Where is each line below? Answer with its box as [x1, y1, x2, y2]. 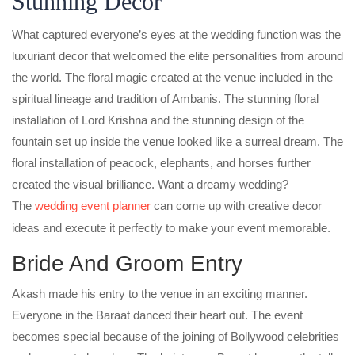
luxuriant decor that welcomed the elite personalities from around [12, 48, 343, 63]
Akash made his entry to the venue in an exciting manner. [12, 286, 307, 300]
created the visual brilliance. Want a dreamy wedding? [12, 177, 288, 191]
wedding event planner [35, 198, 151, 212]
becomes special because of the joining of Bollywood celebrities [12, 329, 339, 343]
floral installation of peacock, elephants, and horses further [12, 155, 311, 170]
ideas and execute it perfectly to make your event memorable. [12, 220, 330, 235]
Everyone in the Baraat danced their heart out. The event [12, 307, 303, 322]
